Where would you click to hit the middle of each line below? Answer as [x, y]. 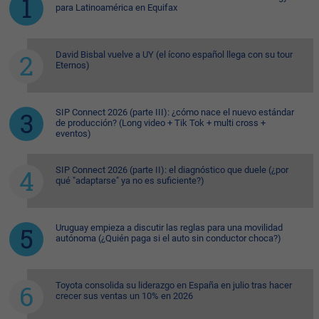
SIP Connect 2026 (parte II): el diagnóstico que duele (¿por [172, 170]
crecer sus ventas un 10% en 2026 [124, 296]
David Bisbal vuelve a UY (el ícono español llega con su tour [174, 55]
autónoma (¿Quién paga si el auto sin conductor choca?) [168, 239]
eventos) [73, 134]
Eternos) [73, 66]
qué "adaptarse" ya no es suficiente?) [130, 181]
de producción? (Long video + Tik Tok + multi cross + [161, 123]
